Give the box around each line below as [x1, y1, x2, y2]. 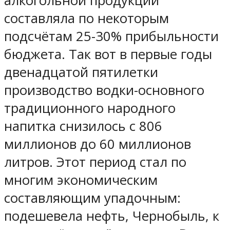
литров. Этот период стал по [4, 153, 186, 171]
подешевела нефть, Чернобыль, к [4, 207, 219, 225]
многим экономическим [4, 171, 158, 189]
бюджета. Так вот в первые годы [4, 45, 212, 64]
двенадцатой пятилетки [4, 63, 158, 82]
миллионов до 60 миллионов [4, 135, 191, 154]
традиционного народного [4, 99, 176, 118]
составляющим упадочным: [4, 189, 181, 207]
